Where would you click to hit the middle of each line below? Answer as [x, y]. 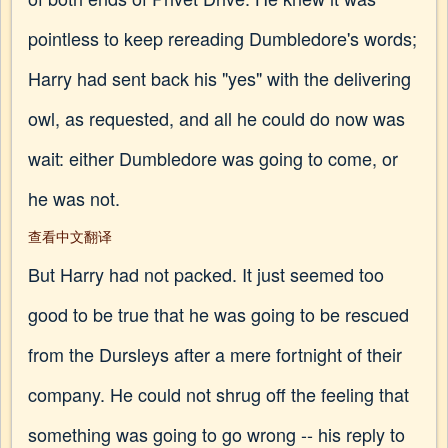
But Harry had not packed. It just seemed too [206, 274]
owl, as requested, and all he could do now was [216, 118]
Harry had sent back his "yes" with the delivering [219, 78]
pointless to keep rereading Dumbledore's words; [222, 38]
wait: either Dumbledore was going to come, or [213, 158]
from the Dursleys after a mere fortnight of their [215, 354]
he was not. [74, 198]
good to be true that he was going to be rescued [218, 314]
